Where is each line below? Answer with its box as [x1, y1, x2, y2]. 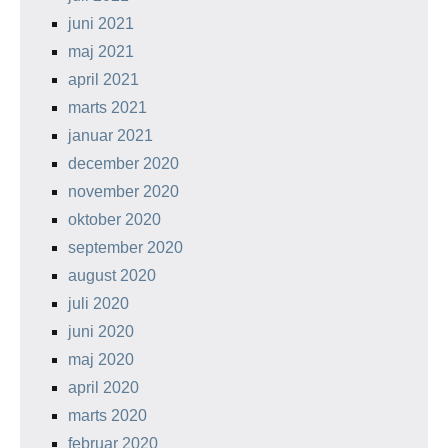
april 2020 [68, 379, 139, 396]
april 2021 [68, 71, 139, 88]
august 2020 [68, 267, 156, 284]
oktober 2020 [68, 211, 161, 228]
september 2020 [68, 239, 183, 256]
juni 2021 [68, 15, 134, 32]
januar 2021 [68, 127, 153, 144]
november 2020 [68, 183, 179, 200]
